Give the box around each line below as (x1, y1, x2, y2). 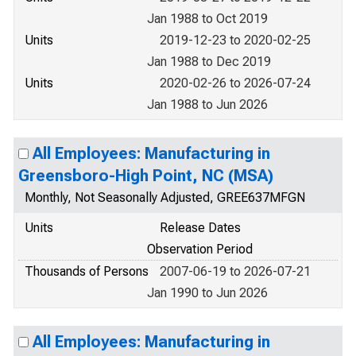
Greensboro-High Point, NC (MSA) (18, 166, 273, 185)
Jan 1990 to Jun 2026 (147, 285, 268, 300)
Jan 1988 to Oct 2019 (147, 11, 268, 26)
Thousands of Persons (25, 264, 149, 279)
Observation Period (147, 242, 253, 257)
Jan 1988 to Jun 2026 (147, 97, 268, 112)
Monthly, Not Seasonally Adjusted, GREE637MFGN (25, 190, 305, 205)
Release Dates (160, 220, 241, 235)
